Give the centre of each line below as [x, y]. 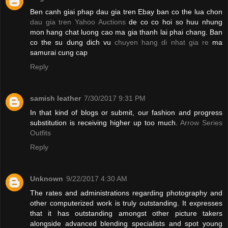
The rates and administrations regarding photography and [126, 193]
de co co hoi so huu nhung [176, 22]
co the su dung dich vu [72, 42]
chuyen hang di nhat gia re [163, 42]
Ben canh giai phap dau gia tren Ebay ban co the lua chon [126, 12]
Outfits [40, 133]
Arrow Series [201, 123]
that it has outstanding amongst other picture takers [126, 213]
